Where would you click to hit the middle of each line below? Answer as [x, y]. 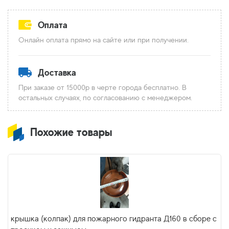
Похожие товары [71, 132]
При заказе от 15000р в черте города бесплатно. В [102, 87]
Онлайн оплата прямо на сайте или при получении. [104, 40]
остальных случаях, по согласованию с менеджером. [105, 97]
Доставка [57, 72]
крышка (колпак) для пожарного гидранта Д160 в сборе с [114, 219]
